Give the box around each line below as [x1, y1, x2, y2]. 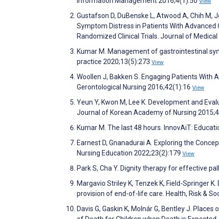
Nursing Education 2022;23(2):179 [77, 149, 182, 157]
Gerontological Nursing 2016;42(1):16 [77, 83, 192, 91]
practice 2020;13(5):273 [77, 57, 152, 66]
